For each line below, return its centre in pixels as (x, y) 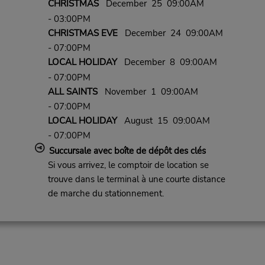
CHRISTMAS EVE (83, 33)
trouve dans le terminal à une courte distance (136, 180)
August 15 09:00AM (163, 120)
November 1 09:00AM (148, 91)
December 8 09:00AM (167, 62)
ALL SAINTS (72, 91)
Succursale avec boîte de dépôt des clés (127, 151)
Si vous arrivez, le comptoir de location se (128, 165)
